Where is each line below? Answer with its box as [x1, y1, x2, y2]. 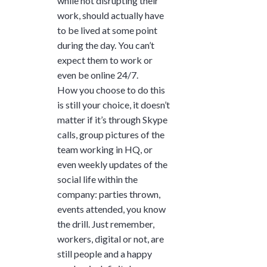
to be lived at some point [57, 24, 157, 36]
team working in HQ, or [57, 143, 153, 155]
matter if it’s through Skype [57, 113, 167, 125]
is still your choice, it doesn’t [57, 98, 170, 110]
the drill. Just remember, [57, 218, 154, 229]
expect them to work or [57, 54, 153, 66]
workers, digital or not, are [57, 232, 164, 244]
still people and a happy [57, 247, 152, 259]
